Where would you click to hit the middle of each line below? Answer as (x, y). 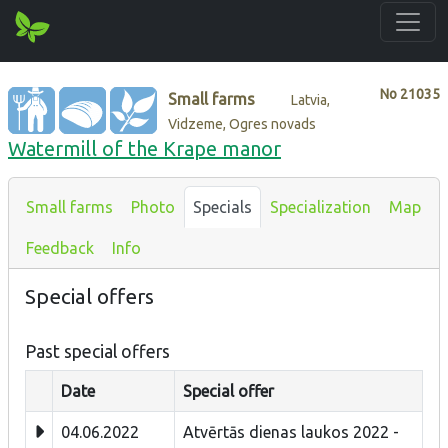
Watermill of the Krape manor (144, 148)
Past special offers (97, 351)
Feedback (60, 247)
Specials (222, 206)
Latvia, (311, 99)
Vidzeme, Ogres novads (242, 123)
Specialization (320, 206)
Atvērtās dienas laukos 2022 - (291, 431)
